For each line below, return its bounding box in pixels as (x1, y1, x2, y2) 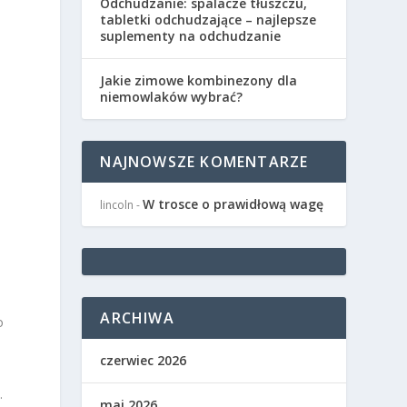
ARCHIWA (100, 308, 174, 329)
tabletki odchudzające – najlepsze (100, 11, 317, 29)
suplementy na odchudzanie (100, 27, 282, 45)
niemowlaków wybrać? (100, 88, 243, 106)
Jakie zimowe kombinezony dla (100, 72, 298, 90)
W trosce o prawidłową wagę (143, 195, 324, 213)
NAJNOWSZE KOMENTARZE (100, 152, 309, 173)
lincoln (100, 197, 134, 213)
